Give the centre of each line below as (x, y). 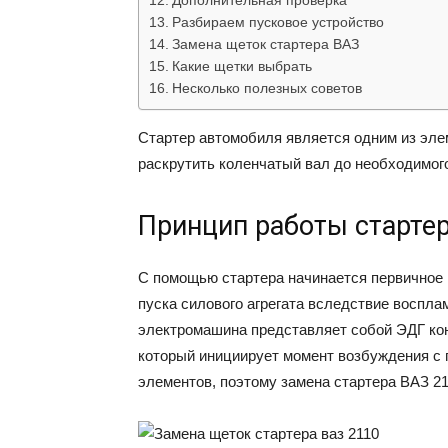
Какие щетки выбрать (241, 67)
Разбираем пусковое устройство (277, 23)
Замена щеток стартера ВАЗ (265, 45)
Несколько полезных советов (266, 89)
